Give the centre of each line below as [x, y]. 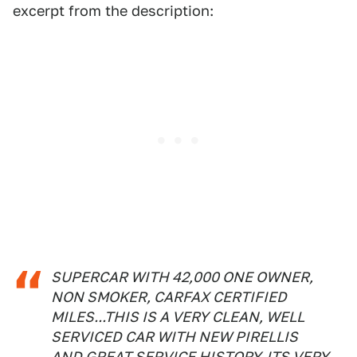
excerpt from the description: [113, 11]
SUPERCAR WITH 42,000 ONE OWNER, [182, 277]
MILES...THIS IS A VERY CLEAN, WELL [178, 317]
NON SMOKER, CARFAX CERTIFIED [169, 297]
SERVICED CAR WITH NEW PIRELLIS [175, 337]
